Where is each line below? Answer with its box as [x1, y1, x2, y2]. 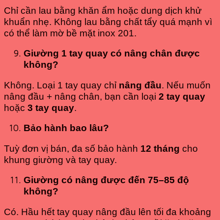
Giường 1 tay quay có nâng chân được [24, 48, 200, 59]
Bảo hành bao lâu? [24, 123, 109, 134]
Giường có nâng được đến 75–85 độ [24, 175, 189, 186]
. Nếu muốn [162, 80, 211, 90]
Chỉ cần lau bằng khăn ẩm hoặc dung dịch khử [4, 5, 202, 16]
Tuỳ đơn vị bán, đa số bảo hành [4, 143, 140, 154]
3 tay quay [27, 102, 74, 113]
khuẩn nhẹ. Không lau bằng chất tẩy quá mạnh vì [4, 16, 212, 27]
